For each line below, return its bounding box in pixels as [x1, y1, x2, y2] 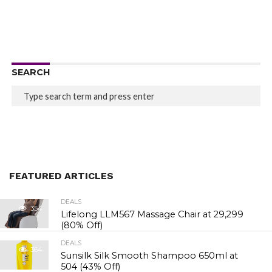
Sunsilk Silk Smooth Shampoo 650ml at [61, 250, 239, 261]
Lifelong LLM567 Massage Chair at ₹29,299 [61, 209, 244, 220]
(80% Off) [61, 220, 103, 231]
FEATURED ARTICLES [9, 170, 114, 182]
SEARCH [11, 67, 50, 78]
